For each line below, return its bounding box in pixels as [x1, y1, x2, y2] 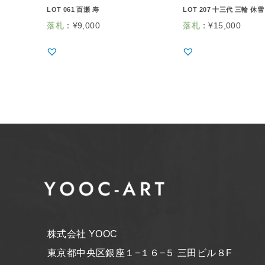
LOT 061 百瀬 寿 [47, 6, 99, 14]
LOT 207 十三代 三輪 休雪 [183, 6, 264, 14]
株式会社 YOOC [47, 228, 118, 239]
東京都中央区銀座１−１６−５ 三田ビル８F [47, 247, 232, 258]
